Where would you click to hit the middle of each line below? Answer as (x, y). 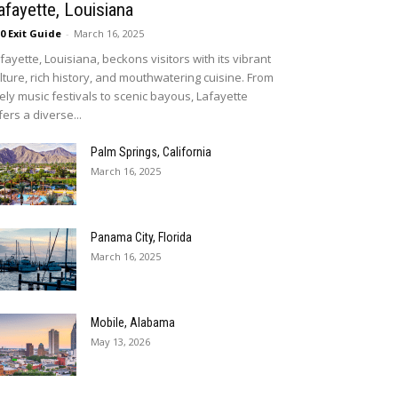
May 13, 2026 (120, 342)
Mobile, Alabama (133, 322)
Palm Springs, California (151, 152)
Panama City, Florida (141, 237)
